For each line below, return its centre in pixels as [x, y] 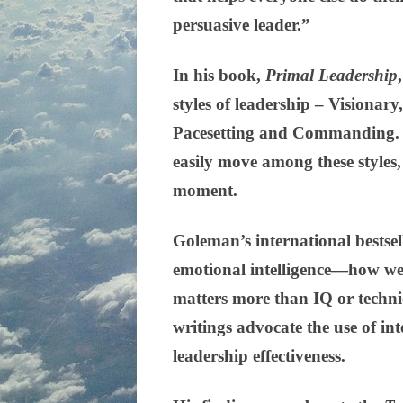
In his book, [219, 76]
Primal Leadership [331, 76]
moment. [207, 191]
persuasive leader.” [242, 25]
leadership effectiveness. [259, 356]
